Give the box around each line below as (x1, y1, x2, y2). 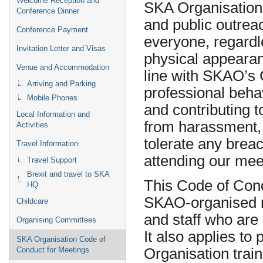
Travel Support (27, 156, 77, 164)
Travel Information (16, 139, 78, 148)
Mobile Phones (27, 93, 77, 102)
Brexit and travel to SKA (27, 170, 110, 178)
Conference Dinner (16, 6, 79, 15)
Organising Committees (16, 215, 96, 224)
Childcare (16, 197, 48, 205)
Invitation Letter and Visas (16, 44, 106, 53)
